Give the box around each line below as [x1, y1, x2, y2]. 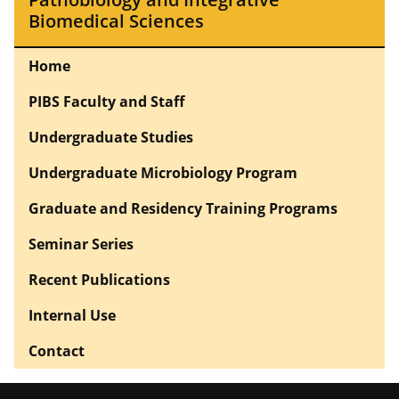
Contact [28, 340, 85, 361]
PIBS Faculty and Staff [28, 91, 184, 111]
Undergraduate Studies [28, 126, 193, 147]
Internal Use [28, 305, 116, 325]
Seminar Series [28, 233, 134, 254]
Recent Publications [28, 269, 170, 289]
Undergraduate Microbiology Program [28, 162, 297, 183]
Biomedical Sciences [28, 8, 204, 33]
